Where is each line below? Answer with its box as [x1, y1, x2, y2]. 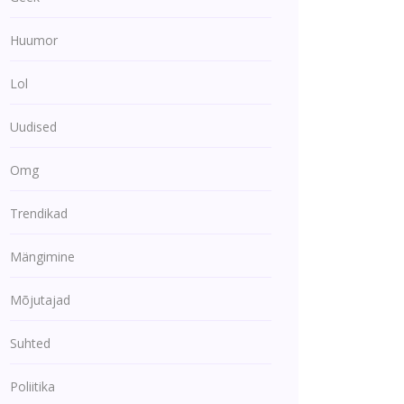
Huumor [10, 32, 58, 49]
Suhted [10, 335, 50, 352]
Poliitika [10, 378, 55, 395]
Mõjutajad [10, 291, 70, 308]
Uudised [10, 118, 57, 135]
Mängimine [10, 248, 75, 265]
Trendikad [10, 205, 68, 222]
